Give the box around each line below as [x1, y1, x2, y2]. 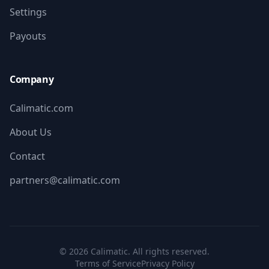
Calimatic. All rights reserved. [88, 246, 210, 257]
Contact [10, 150, 45, 163]
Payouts [10, 29, 46, 43]
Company [10, 73, 54, 86]
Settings [10, 5, 47, 19]
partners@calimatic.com [10, 174, 120, 187]
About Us [10, 125, 52, 139]
